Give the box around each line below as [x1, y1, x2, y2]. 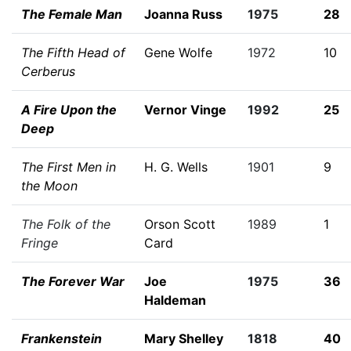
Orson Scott [144, 216, 215, 232]
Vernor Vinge [144, 102, 226, 118]
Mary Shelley [144, 331, 223, 346]
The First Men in [21, 159, 116, 175]
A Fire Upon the [21, 102, 117, 118]
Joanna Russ [144, 6, 223, 22]
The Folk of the [21, 216, 110, 232]
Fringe [21, 235, 58, 251]
